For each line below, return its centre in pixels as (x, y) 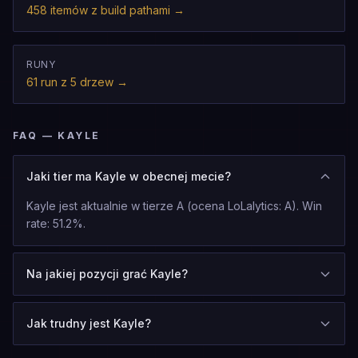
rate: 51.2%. (56, 223)
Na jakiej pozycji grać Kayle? (107, 274)
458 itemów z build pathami (98, 10)
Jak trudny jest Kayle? (89, 323)
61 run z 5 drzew (70, 82)
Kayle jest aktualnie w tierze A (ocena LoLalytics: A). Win (174, 206)
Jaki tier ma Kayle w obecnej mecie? (129, 176)
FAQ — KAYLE (57, 135)
